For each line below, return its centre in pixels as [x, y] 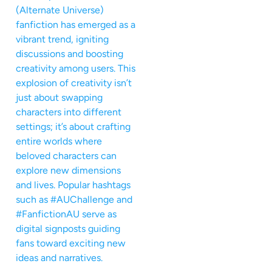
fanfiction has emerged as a [76, 24]
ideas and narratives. [59, 257]
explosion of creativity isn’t [74, 83]
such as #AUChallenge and [74, 199]
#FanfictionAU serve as [66, 214]
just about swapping [59, 97]
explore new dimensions [68, 170]
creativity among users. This [76, 68]
